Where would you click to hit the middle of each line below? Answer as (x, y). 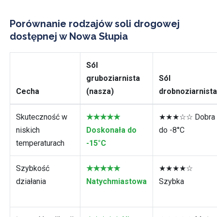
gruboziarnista (113, 78)
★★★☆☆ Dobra (187, 117)
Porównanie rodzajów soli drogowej (95, 24)
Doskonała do (111, 130)
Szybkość (33, 168)
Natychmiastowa (116, 181)
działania (31, 181)
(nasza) (100, 91)
